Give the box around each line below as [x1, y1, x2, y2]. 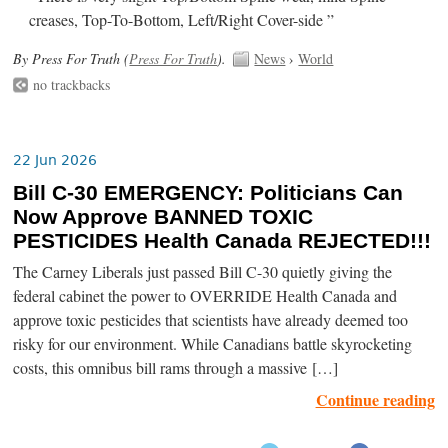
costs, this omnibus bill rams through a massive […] [13, 356, 339, 379]
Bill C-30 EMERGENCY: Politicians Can [13, 180, 404, 205]
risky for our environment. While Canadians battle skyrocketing [13, 332, 413, 355]
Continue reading [315, 387, 435, 411]
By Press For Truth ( [13, 49, 130, 69]
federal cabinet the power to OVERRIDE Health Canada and [13, 284, 398, 307]
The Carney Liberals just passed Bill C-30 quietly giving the [13, 260, 393, 283]
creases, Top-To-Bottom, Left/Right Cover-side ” [29, 9, 335, 32]
